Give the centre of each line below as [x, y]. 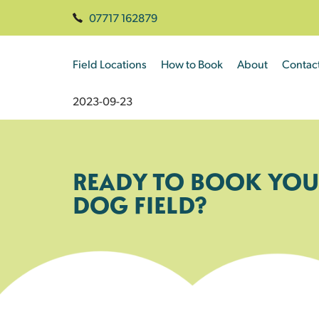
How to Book [192, 64]
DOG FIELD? [140, 205]
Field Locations [110, 64]
